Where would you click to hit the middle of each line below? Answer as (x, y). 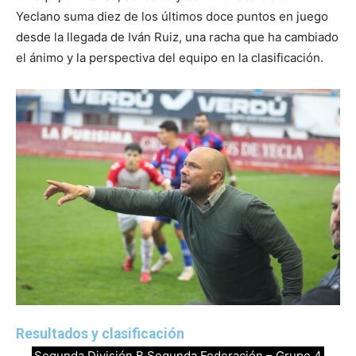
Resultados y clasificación (100, 333)
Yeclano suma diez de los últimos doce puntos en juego (172, 16)
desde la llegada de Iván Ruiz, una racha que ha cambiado (177, 37)
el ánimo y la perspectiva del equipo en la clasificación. (170, 57)
